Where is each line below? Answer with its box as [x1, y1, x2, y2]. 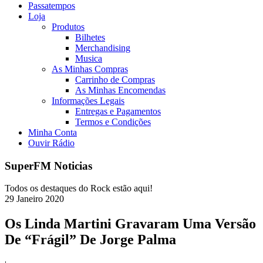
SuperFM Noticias [5, 159, 92, 172]
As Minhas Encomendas [75, 85, 166, 95]
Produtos [52, 22, 85, 32]
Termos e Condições [75, 117, 151, 127]
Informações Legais [52, 96, 124, 106]
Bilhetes [75, 32, 105, 42]
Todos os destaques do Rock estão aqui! [5, 183, 153, 194]
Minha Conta [28, 127, 77, 137]
